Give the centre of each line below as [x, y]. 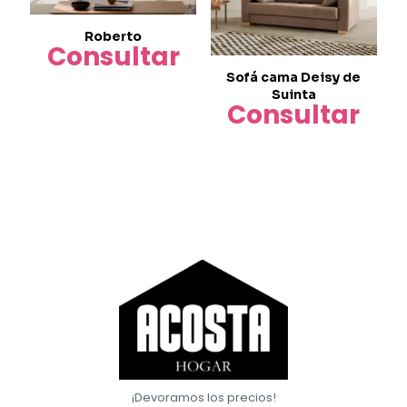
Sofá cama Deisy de [294, 77]
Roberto [114, 37]
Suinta [293, 94]
